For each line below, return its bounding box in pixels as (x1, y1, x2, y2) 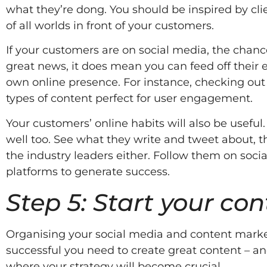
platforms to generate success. (6, 164, 170, 178)
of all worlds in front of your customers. (6, 18, 214, 32)
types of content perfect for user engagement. (6, 92, 253, 105)
